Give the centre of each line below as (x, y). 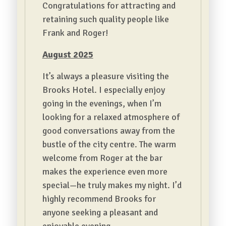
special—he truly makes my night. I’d (112, 185)
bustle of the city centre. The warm (109, 144)
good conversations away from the (108, 131)
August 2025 (68, 54)
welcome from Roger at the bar (102, 158)
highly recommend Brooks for (99, 199)
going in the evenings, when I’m (102, 103)
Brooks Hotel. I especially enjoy (103, 90)
